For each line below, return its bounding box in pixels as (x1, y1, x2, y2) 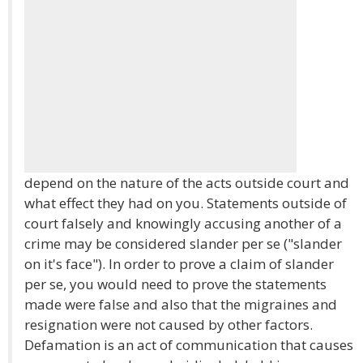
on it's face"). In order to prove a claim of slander (24, 254, 334, 273)
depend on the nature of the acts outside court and (24, 173, 349, 192)
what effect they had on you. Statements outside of (24, 194, 347, 212)
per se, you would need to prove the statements (24, 275, 327, 293)
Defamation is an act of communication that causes (24, 335, 353, 354)
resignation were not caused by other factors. (24, 315, 313, 334)
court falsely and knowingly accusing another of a (24, 214, 342, 233)
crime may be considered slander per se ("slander (24, 234, 342, 253)
